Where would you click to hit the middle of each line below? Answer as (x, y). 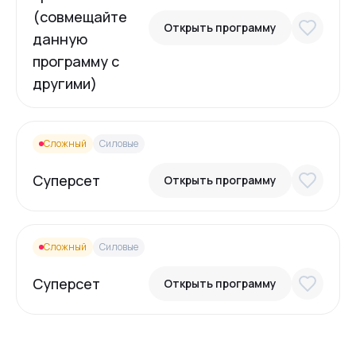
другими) (65, 83)
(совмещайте (80, 17)
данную (60, 39)
